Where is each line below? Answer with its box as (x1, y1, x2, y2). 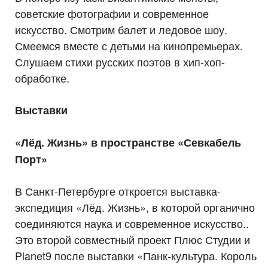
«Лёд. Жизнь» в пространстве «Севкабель (15, 134, 241, 150)
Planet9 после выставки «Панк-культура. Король (15, 247, 257, 263)
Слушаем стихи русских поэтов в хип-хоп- (15, 53, 225, 69)
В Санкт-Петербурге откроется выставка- (15, 182, 221, 199)
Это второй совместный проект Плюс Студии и (15, 231, 250, 247)
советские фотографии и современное (15, 5, 209, 21)
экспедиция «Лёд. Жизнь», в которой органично (15, 199, 255, 215)
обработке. (15, 69, 69, 86)
